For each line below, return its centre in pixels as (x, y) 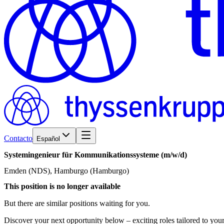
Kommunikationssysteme (117, 155)
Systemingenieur (32, 155)
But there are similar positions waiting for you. (77, 203)
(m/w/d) (174, 155)
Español (48, 138)
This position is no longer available (62, 186)
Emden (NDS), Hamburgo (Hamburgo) (66, 170)
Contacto (18, 138)
